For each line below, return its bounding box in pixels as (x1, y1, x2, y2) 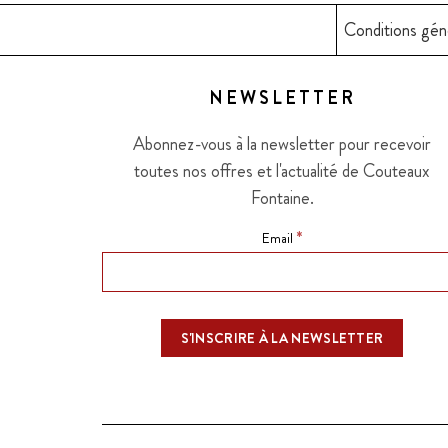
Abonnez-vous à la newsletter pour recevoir (133, 130, 431, 157)
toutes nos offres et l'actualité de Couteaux (134, 157, 430, 184)
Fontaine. (250, 184, 314, 211)
